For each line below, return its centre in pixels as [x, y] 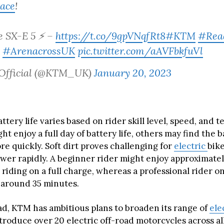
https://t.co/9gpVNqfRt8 [110, 36]
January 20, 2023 [133, 73]
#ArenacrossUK [39, 51]
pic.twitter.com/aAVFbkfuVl [140, 51]
